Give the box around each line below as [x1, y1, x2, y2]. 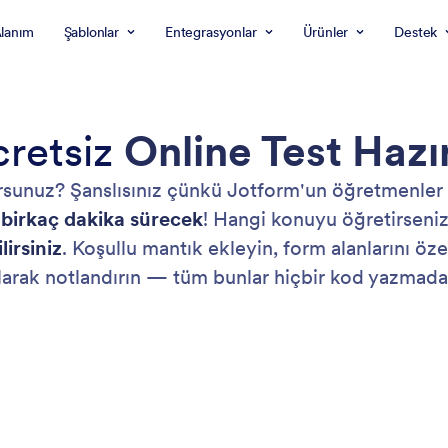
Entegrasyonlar [164, 23, 257, 41]
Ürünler [302, 23, 349, 41]
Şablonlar [63, 23, 119, 41]
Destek [394, 23, 438, 41]
